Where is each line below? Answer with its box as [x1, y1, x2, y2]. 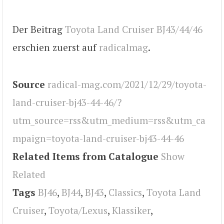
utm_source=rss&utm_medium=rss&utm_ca [12, 114, 205, 127]
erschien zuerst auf [12, 41, 99, 54]
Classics [108, 186, 142, 199]
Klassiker [112, 204, 150, 217]
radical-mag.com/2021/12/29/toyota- [47, 78, 206, 91]
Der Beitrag [12, 23, 65, 36]
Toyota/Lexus [48, 204, 107, 217]
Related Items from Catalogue [12, 150, 158, 163]
